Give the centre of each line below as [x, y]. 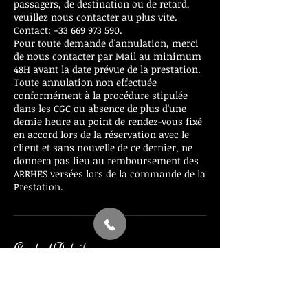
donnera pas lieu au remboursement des [106, 161]
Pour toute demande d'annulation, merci [106, 43]
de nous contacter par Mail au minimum [108, 56]
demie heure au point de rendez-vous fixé [108, 121]
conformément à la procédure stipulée [101, 95]
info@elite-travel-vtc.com [71, 288]
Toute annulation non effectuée [85, 82]
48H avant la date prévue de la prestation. [107, 69]
